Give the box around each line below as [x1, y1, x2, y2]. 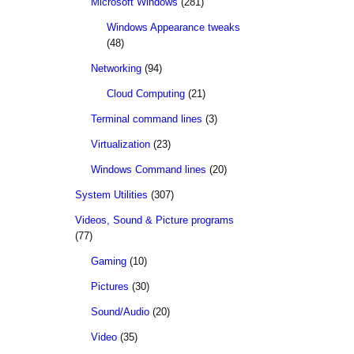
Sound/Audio [91, 306, 149, 318]
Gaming [91, 255, 126, 267]
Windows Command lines [91, 164, 206, 175]
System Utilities [75, 189, 148, 201]
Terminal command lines [91, 113, 202, 125]
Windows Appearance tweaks [107, 21, 240, 33]
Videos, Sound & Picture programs [75, 214, 234, 226]
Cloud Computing [107, 88, 185, 100]
